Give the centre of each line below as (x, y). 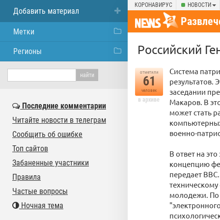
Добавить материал (46, 11)
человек (149, 90)
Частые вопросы (40, 191)
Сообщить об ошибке (47, 134)
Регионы (27, 51)
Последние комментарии (63, 106)
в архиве (149, 100)
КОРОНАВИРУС (153, 5)
